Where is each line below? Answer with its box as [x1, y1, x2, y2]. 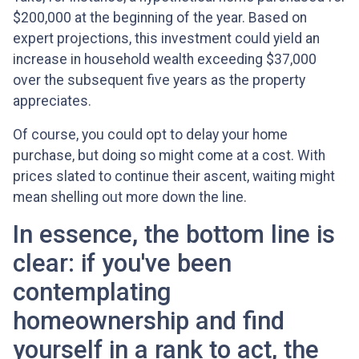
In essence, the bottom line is [13, 220, 335, 250]
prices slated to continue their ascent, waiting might [13, 168, 335, 185]
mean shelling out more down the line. [13, 189, 247, 206]
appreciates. [13, 93, 91, 110]
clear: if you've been [13, 248, 232, 279]
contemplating [13, 277, 171, 308]
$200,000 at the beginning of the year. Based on [13, 10, 307, 26]
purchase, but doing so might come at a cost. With [13, 147, 325, 164]
